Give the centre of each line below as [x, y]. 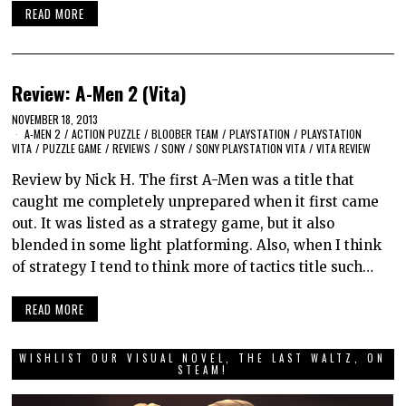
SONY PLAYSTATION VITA [251, 149]
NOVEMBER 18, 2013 [55, 120]
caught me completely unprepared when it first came [196, 202]
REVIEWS [132, 149]
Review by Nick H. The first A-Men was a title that [184, 180]
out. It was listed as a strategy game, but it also [174, 224]
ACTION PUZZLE [106, 134]
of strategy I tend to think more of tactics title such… [193, 267]
